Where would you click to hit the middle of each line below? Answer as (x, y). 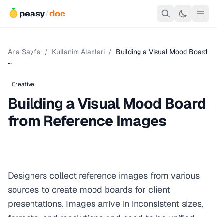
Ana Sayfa (24, 52)
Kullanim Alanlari (78, 52)
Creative (23, 84)
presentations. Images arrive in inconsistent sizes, (106, 204)
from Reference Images (87, 121)
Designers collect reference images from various (104, 176)
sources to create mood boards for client (89, 190)
